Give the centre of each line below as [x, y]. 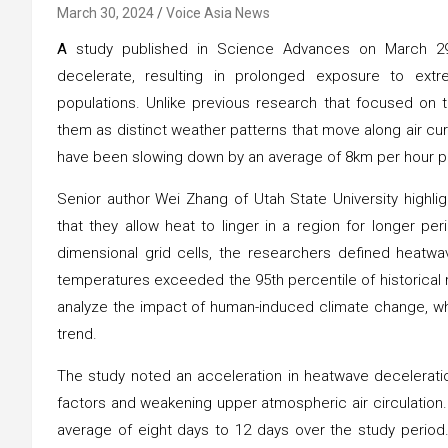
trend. [77, 333]
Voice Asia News [218, 12]
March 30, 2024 [105, 12]
